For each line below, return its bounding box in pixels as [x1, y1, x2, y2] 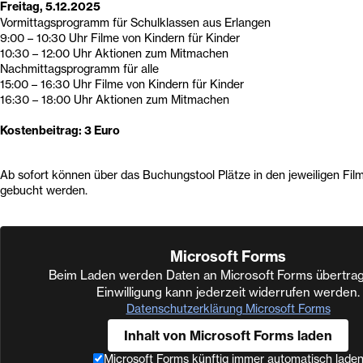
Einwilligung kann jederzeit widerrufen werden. [96, 284, 360, 300]
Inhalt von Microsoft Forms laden [124, 327, 332, 344]
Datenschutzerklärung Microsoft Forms [126, 301, 331, 315]
